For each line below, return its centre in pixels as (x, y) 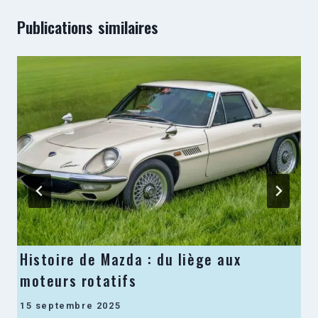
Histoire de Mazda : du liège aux (131, 259)
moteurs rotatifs (78, 280)
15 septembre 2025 (71, 305)
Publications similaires (88, 27)
